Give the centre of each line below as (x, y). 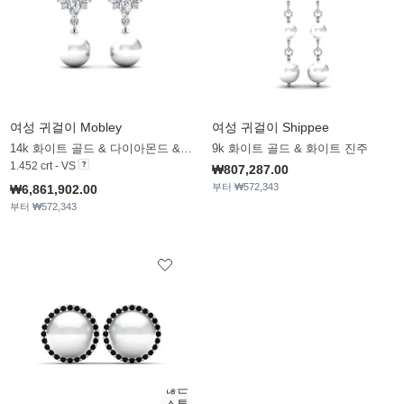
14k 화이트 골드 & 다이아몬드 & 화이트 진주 (186, 149)
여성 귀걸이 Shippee (271, 128)
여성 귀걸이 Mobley (66, 128)
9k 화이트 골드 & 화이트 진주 (290, 149)
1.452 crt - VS (43, 166)
